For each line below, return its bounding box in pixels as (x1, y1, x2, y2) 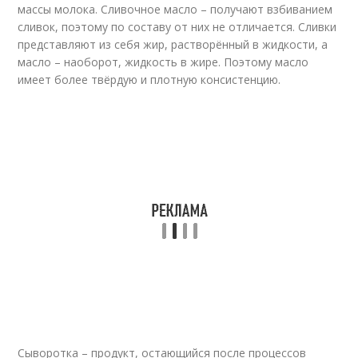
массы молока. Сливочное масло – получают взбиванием (18, 2, 333, 17)
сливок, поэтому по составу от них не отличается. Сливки (18, 19, 337, 34)
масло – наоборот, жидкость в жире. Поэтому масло (18, 54, 309, 70)
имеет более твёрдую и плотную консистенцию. (18, 72, 281, 87)
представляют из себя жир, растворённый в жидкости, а (18, 37, 328, 52)
